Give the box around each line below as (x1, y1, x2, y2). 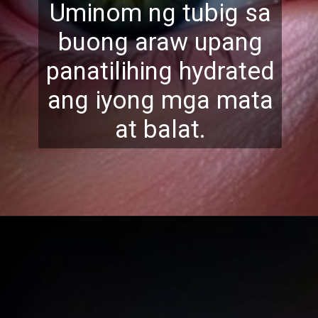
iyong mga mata (88, 85, 273, 114)
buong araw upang (57, 27, 263, 56)
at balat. (114, 114, 206, 143)
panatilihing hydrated (45, 56, 275, 85)
